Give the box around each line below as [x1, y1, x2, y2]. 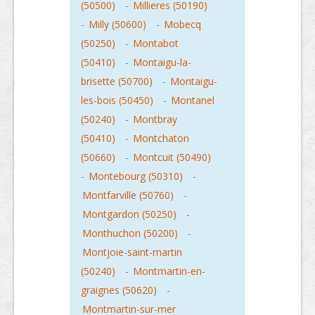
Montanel [171, 94, 214, 107]
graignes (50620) [81, 283, 157, 297]
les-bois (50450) [81, 94, 153, 107]
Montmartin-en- [133, 264, 205, 278]
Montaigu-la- [133, 56, 191, 69]
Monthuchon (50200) [82, 226, 178, 240]
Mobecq [164, 18, 201, 31]
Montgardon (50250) [82, 207, 176, 221]
